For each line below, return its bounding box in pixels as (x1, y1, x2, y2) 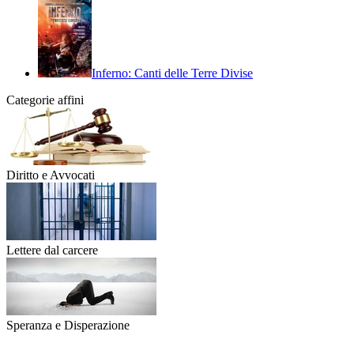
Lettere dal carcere (6, 243, 98, 257)
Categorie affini (6, 92, 84, 107)
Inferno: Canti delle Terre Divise (92, 66, 253, 80)
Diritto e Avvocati (6, 168, 95, 182)
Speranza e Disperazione (6, 318, 130, 332)
